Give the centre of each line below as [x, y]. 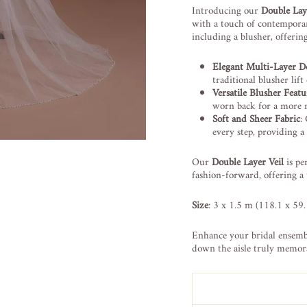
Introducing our [226, 11]
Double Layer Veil [248, 162]
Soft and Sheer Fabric [256, 119]
